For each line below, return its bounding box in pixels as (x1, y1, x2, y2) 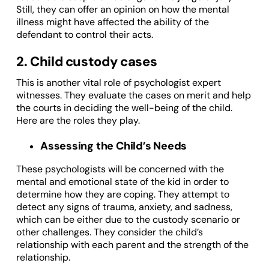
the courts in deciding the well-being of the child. (16, 101, 232, 115)
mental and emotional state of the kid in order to (16, 175, 229, 189)
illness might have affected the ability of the (16, 16, 209, 29)
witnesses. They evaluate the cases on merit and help (16, 89, 251, 102)
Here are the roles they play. (16, 114, 140, 127)
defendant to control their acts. (16, 28, 153, 41)
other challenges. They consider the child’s (16, 226, 203, 239)
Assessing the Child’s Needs (40, 139, 187, 154)
